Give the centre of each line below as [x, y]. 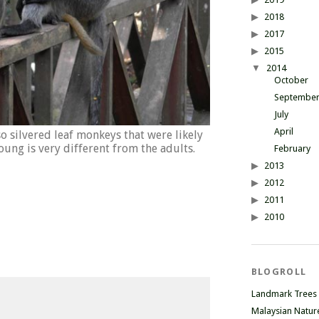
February [292, 148]
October [291, 80]
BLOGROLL [279, 272]
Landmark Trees [284, 294]
